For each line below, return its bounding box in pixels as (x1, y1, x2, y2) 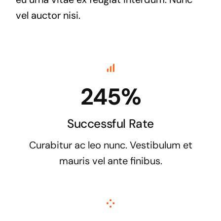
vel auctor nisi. (15, 8, 80, 22)
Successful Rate (67, 115, 154, 132)
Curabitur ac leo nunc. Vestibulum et (29, 138, 192, 151)
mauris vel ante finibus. (59, 154, 162, 167)
